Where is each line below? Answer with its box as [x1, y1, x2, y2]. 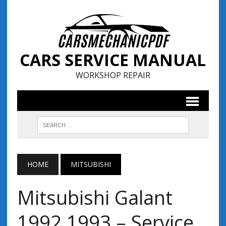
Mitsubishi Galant [17, 184, 173, 210]
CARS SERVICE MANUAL [20, 49, 206, 71]
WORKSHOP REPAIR [75, 70, 150, 81]
